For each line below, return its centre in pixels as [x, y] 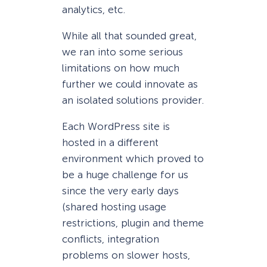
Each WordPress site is [116, 127]
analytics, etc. [94, 9]
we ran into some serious [122, 52]
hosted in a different [110, 143]
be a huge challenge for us [125, 175]
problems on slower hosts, [126, 255]
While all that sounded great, [129, 36]
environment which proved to [133, 159]
